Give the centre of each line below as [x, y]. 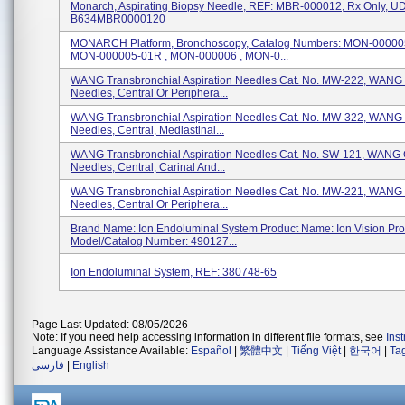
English [91, 365]
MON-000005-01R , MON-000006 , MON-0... [179, 56]
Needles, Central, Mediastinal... [147, 130]
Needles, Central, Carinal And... [148, 167]
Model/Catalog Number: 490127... [154, 241]
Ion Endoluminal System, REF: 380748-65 [174, 272]
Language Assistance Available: [111, 351]
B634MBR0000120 [118, 19]
